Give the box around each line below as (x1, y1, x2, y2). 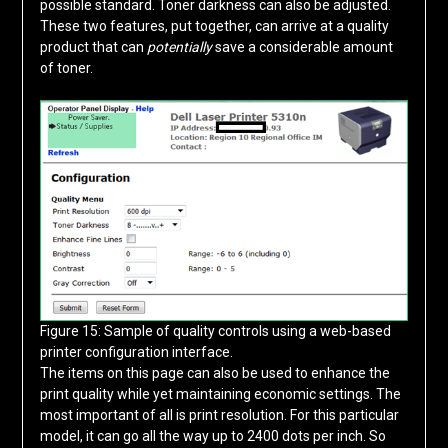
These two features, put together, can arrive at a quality (39, 18, 389, 35)
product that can (39, 39, 147, 56)
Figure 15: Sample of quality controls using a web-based (40, 323, 391, 340)
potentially (146, 39, 212, 56)
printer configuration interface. (40, 344, 233, 361)
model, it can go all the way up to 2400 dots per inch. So (39, 428, 386, 445)
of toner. (39, 60, 93, 77)
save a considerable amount (211, 39, 393, 56)
